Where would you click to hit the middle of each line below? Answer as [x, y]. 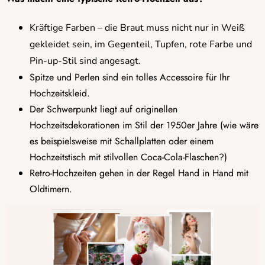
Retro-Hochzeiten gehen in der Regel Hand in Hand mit [139, 173]
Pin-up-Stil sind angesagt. [85, 61]
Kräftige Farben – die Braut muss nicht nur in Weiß [137, 28]
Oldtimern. [51, 189]
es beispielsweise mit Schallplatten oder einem [122, 141]
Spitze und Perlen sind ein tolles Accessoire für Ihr [130, 77]
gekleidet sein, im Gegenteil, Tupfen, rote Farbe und [141, 45]
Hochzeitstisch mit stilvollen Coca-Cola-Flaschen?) [128, 157]
